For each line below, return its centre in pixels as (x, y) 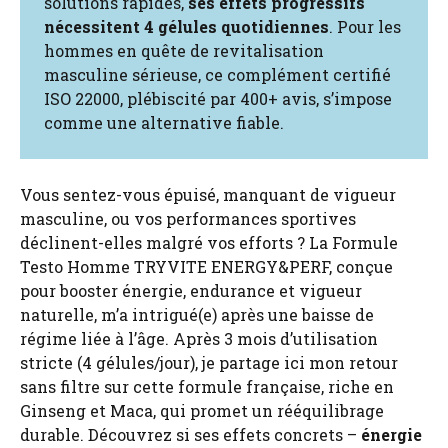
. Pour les (365, 26)
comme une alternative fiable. (164, 122)
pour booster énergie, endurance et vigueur (191, 290)
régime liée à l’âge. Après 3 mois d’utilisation (199, 338)
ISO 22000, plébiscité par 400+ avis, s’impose (218, 98)
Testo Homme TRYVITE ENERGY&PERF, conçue (206, 266)
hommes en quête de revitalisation (184, 50)
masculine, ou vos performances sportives (188, 218)
